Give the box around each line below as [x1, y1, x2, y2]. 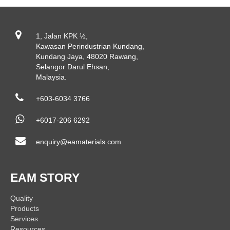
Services [10, 214, 38, 223]
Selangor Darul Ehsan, [36, 62, 109, 71]
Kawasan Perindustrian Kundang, [36, 42, 144, 50]
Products [10, 204, 39, 213]
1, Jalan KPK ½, [36, 31, 88, 40]
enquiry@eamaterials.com [36, 137, 121, 146]
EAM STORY [10, 170, 80, 184]
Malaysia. [36, 72, 67, 81]
